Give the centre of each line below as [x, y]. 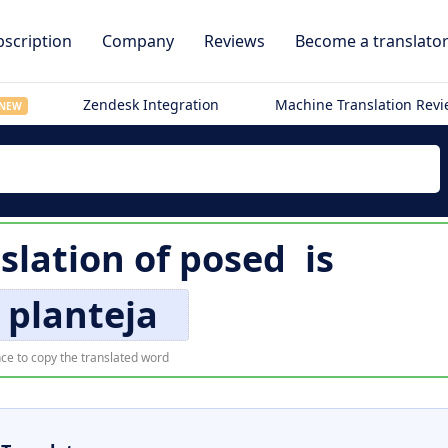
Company [138, 41]
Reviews [234, 41]
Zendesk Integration [151, 104]
